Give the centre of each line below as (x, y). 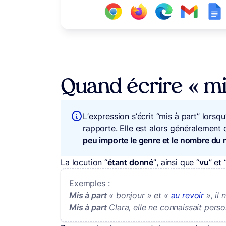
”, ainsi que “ (176, 163)
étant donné (130, 163)
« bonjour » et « (140, 195)
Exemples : (90, 183)
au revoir (187, 195)
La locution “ (84, 163)
